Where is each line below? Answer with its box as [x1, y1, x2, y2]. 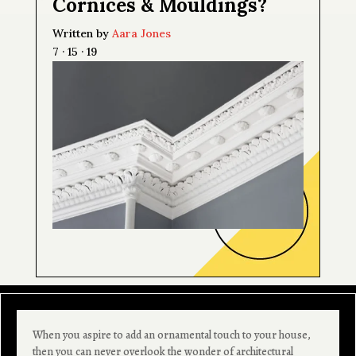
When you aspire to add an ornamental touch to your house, [33, 327, 311, 342]
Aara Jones [111, 26, 171, 41]
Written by [52, 26, 112, 41]
